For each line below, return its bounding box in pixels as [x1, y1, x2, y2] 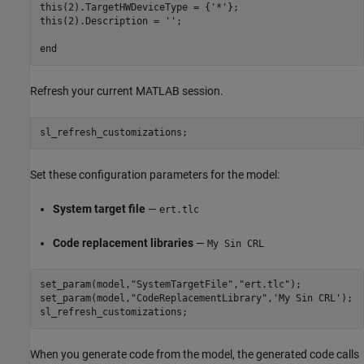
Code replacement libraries [53, 236, 193, 249]
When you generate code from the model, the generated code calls [30, 347, 359, 361]
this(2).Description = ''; [39, 15, 182, 28]
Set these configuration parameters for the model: [30, 167, 279, 181]
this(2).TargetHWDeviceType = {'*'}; [39, 2, 239, 14]
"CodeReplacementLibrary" [130, 292, 267, 305]
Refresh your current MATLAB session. [30, 84, 223, 97]
